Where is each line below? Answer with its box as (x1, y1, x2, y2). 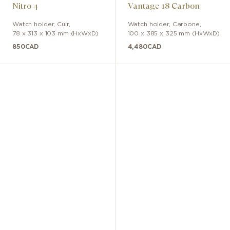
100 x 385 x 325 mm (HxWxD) (127, 30, 220, 36)
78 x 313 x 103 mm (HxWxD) (12, 30, 99, 36)
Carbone (172, 21, 200, 27)
